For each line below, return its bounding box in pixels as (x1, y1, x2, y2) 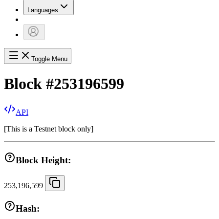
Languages (27, 6, 58, 14)
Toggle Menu (31, 55, 67, 63)
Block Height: (16, 154, 71, 165)
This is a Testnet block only (6, 125, 91, 133)
